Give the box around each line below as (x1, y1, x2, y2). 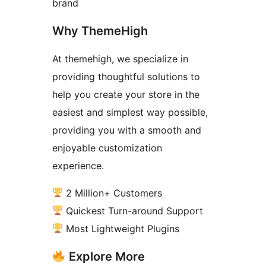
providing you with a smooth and (52, 123, 201, 136)
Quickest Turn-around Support (63, 204, 204, 217)
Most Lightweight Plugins (63, 222, 180, 235)
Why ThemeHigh (52, 23, 148, 38)
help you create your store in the (52, 88, 199, 100)
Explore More (68, 249, 145, 264)
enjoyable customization (52, 141, 162, 154)
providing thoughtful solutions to (52, 70, 200, 83)
